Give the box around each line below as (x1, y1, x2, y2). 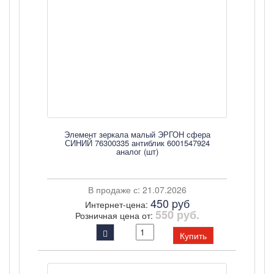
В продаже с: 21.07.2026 (87, 183, 187, 196)
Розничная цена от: (75, 209, 155, 221)
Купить (180, 229, 207, 242)
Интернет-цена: (84, 198, 150, 210)
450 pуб (150, 195, 190, 211)
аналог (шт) (116, 146, 158, 157)
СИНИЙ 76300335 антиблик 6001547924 (64, 137, 210, 149)
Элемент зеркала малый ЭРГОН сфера (64, 128, 210, 140)
